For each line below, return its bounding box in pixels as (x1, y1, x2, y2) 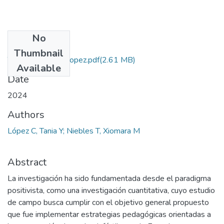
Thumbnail (14, 46, 63, 60)
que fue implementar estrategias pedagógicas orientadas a (7, 208, 211, 220)
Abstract (7, 155, 46, 169)
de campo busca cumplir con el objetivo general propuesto (7, 196, 209, 208)
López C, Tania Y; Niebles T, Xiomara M (7, 125, 140, 136)
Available (16, 61, 61, 75)
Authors (7, 107, 44, 121)
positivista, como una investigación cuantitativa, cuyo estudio (7, 184, 215, 196)
